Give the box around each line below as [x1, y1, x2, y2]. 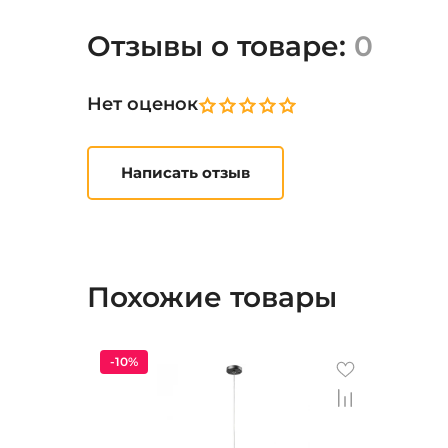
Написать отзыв [121, 163, 250, 183]
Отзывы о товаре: [87, 29, 354, 64]
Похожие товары [87, 280, 337, 315]
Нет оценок [87, 93, 198, 116]
